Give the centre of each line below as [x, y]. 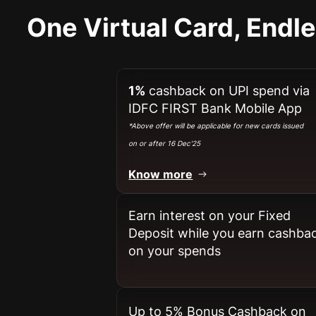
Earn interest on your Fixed [210, 215]
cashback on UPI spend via [228, 90]
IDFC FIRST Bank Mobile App [215, 108]
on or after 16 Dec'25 [165, 143]
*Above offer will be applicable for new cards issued [216, 125]
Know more [161, 174]
